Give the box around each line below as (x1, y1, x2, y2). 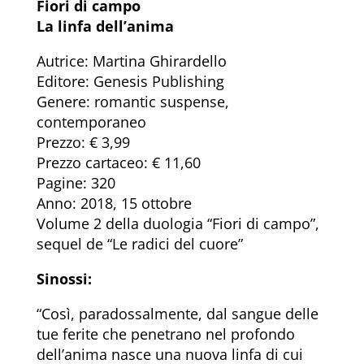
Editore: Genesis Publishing (36, 71, 224, 92)
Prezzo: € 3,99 (36, 132, 130, 153)
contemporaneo (36, 112, 146, 132)
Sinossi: (36, 269, 92, 289)
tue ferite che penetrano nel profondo (36, 324, 295, 344)
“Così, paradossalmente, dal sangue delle (36, 304, 318, 324)
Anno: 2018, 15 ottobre (36, 193, 192, 214)
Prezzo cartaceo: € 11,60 (36, 153, 201, 173)
